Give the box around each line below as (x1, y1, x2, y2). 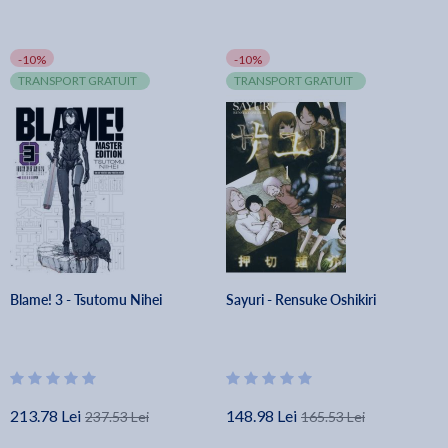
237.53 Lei (85, 408, 149, 425)
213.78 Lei (10, 406, 81, 425)
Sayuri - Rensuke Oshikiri (226, 290, 377, 309)
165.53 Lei (301, 408, 366, 425)
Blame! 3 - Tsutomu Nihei (10, 290, 162, 309)
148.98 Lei (226, 406, 298, 425)
